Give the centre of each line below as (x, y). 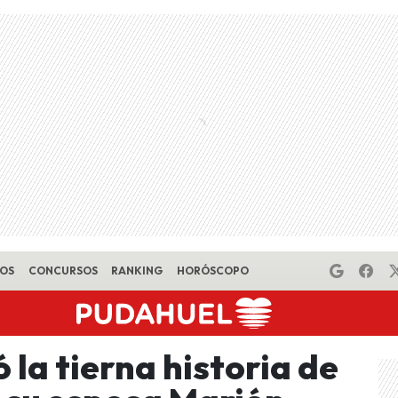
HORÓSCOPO (212, 271)
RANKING (137, 271)
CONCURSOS (63, 271)
